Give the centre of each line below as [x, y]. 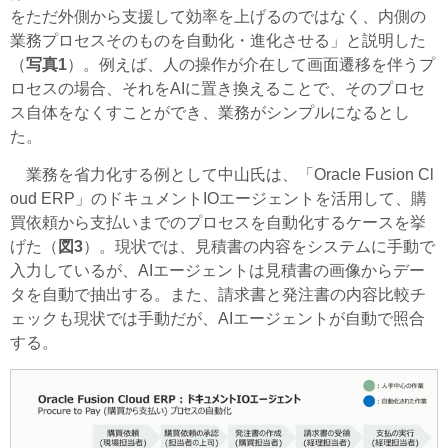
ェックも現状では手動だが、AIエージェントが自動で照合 [217, 319]
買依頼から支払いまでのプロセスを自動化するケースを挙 [218, 223]
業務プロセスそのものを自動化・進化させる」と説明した [218, 41]
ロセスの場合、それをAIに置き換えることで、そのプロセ [217, 89]
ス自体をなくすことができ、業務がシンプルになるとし [210, 113]
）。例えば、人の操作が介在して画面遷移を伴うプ [251, 65]
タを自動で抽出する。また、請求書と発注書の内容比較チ [218, 295]
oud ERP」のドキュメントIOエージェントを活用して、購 [218, 199]
